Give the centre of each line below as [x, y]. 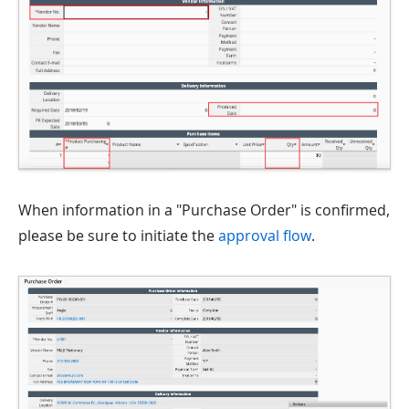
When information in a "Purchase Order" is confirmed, [204, 210]
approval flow [265, 235]
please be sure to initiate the [118, 235]
